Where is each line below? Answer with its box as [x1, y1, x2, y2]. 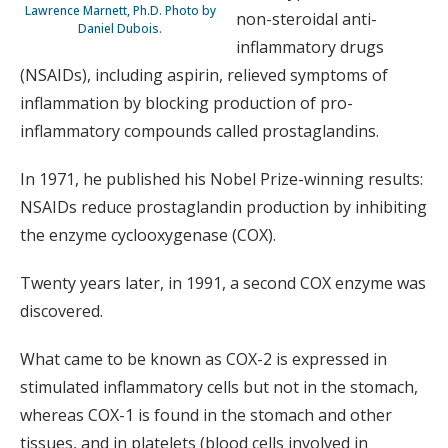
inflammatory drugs [236, 35, 384, 58]
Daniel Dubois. [78, 19, 162, 37]
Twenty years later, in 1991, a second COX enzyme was [20, 271, 426, 294]
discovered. [20, 299, 103, 322]
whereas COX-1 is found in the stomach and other [20, 403, 392, 426]
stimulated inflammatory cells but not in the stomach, [20, 375, 418, 398]
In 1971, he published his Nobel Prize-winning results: [20, 167, 423, 190]
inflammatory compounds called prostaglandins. [20, 119, 379, 142]
